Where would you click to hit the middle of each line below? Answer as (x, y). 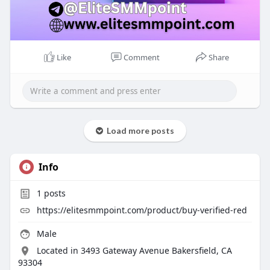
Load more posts (138, 130)
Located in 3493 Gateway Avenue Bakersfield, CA (134, 250)
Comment (141, 57)
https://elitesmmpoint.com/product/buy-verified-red (142, 210)
